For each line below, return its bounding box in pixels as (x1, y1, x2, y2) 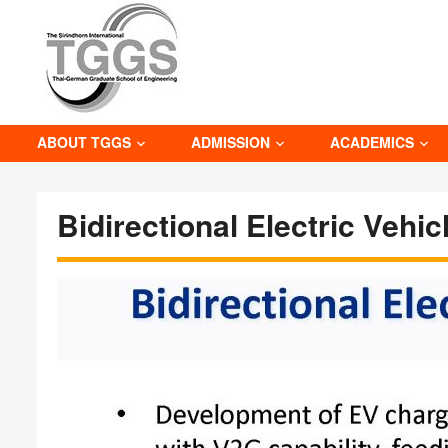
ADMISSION (191, 132, 270, 152)
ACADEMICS (330, 132, 414, 152)
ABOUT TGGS (37, 132, 131, 152)
